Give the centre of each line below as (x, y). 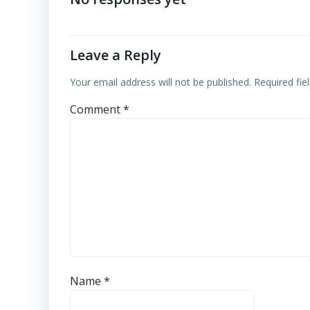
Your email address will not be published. (161, 82)
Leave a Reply (116, 55)
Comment (97, 110)
